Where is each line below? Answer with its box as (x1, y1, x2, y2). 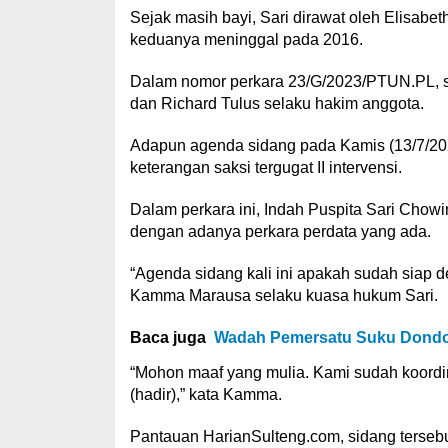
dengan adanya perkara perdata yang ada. (129, 223, 431, 240)
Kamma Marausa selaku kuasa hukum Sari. (129, 287, 438, 304)
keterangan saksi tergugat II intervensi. (129, 159, 402, 176)
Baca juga (129, 329, 206, 346)
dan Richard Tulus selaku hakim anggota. (129, 95, 424, 112)
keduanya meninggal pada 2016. (129, 31, 363, 48)
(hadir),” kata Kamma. (129, 386, 282, 403)
